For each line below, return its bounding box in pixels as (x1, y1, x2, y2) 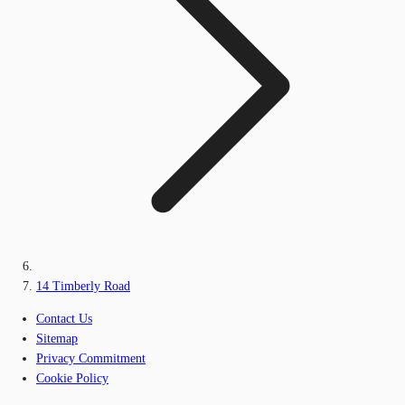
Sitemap (36, 331, 78, 345)
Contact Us (36, 311, 92, 325)
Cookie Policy (36, 371, 108, 385)
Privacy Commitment (36, 351, 146, 365)
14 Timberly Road (36, 278, 130, 293)
